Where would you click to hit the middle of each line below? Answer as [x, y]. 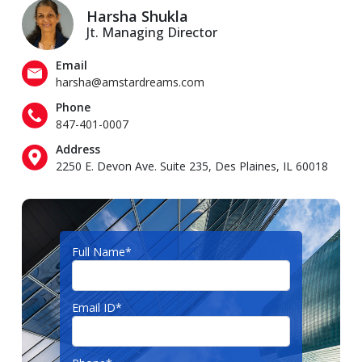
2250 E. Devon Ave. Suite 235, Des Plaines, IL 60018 [192, 166]
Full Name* [102, 252]
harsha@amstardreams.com [130, 82]
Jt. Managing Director [152, 32]
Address [78, 149]
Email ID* [97, 307]
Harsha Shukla [137, 16]
